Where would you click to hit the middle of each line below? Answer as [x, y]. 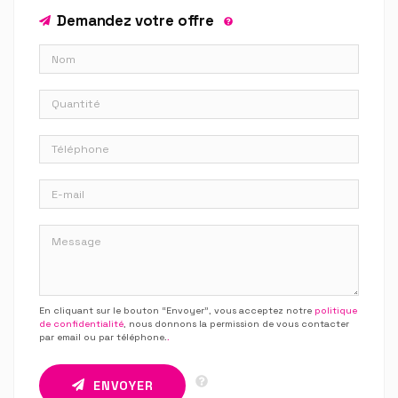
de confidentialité [81, 324]
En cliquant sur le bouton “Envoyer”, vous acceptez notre [177, 311]
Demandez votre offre [135, 21]
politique [336, 311]
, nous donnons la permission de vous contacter [236, 324]
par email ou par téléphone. [103, 338]
